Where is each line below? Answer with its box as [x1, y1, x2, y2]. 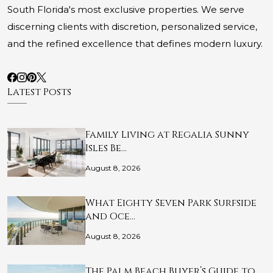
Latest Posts [7, 85, 71, 99]
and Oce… [85, 210, 135, 224]
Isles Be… [85, 141, 127, 155]
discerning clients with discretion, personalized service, [7, 21, 257, 33]
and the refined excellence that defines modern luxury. [7, 38, 263, 50]
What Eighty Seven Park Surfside [85, 196, 257, 210]
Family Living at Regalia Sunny [85, 128, 249, 142]
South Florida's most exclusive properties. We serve [7, 4, 244, 16]
